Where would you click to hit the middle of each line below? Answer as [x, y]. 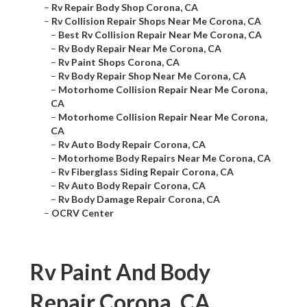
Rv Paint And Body [120, 272]
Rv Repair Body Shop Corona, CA [125, 8]
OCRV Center [83, 213]
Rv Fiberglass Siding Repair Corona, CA [146, 172]
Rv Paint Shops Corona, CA [119, 62]
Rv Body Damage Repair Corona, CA [139, 199]
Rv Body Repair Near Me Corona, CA [140, 49]
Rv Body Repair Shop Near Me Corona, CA [152, 76]
